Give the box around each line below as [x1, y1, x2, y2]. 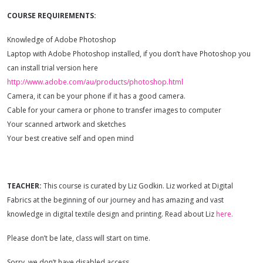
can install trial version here [7, 62, 98, 73]
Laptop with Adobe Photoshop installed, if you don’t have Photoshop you [7, 48, 251, 59]
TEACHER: [7, 181, 42, 191]
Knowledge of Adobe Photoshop [7, 34, 116, 45]
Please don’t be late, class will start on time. [7, 233, 150, 244]
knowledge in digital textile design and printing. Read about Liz [7, 209, 216, 220]
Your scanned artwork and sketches [7, 119, 126, 129]
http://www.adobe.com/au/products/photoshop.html [7, 76, 183, 87]
